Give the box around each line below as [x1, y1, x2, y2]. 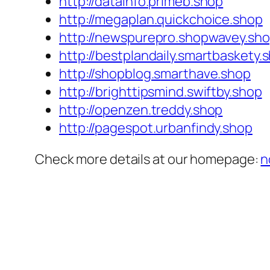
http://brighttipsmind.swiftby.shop [59, 83, 262, 101]
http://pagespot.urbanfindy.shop [59, 119, 253, 137]
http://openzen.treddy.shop [59, 101, 223, 119]
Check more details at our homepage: [35, 150, 261, 169]
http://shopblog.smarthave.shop [59, 64, 251, 83]
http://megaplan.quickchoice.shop [59, 10, 263, 29]
